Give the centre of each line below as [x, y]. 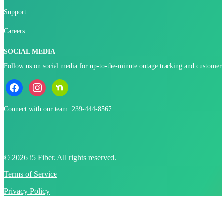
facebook [18, 82]
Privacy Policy [27, 191]
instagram [42, 82]
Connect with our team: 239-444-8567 [58, 109]
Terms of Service [30, 174]
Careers [14, 31]
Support [15, 12]
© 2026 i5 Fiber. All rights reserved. [60, 157]
